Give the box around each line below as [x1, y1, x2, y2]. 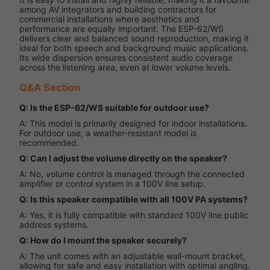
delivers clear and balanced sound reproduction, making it [19, 33, 249, 43]
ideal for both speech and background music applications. [19, 42, 249, 53]
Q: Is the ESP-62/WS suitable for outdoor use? [19, 102, 209, 113]
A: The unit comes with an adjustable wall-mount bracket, [19, 250, 245, 261]
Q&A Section [19, 81, 80, 94]
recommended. [19, 137, 79, 148]
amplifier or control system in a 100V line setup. [19, 178, 206, 189]
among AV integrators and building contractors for [19, 4, 216, 14]
